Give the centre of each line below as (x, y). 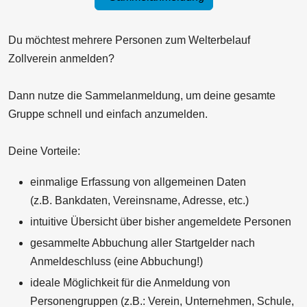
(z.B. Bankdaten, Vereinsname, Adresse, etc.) (139, 200)
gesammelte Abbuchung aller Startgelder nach (143, 243)
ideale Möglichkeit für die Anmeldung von (130, 282)
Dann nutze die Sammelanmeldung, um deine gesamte (142, 95)
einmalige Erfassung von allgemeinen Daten (138, 182)
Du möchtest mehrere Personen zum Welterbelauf (129, 40)
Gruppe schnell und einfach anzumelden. (108, 114)
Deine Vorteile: (44, 151)
